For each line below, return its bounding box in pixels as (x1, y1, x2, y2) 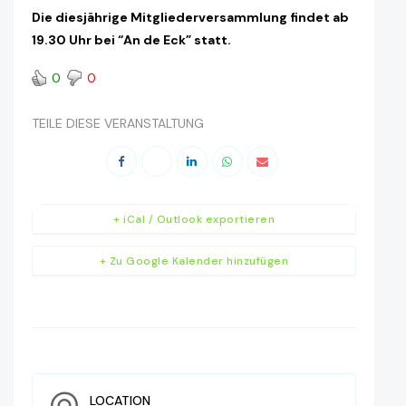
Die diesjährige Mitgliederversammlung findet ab (32, 9, 349, 26)
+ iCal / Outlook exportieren (113, 212, 275, 227)
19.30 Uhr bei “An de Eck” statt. (32, 32, 231, 49)
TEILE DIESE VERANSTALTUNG (32, 115, 204, 132)
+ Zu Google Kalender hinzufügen (99, 254, 289, 269)
